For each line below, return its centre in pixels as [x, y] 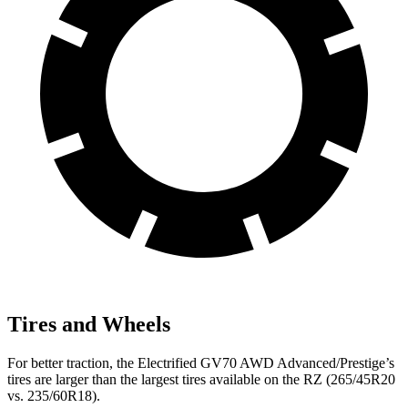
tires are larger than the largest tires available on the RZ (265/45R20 [201, 379]
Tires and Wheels [89, 324]
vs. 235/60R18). [54, 395]
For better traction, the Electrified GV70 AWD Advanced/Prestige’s [201, 362]
